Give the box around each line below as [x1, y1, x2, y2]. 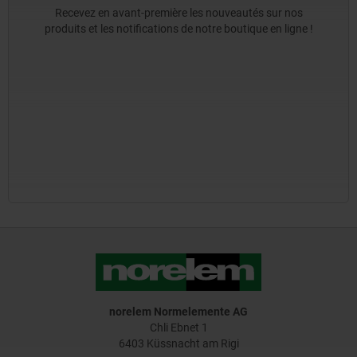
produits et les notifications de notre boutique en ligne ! [44, 22, 313, 35]
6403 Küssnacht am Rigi [118, 337, 239, 351]
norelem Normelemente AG [109, 305, 248, 319]
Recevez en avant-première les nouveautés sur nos [54, 6, 303, 19]
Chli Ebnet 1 [149, 321, 208, 335]
